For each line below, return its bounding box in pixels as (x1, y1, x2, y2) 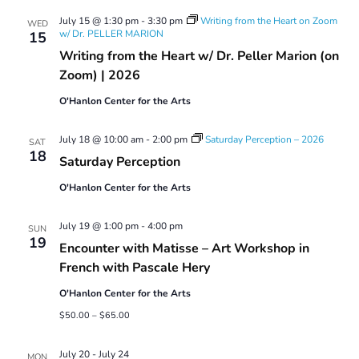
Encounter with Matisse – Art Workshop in (58, 239, 309, 257)
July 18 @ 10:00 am (58, 132, 143, 146)
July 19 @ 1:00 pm (58, 219, 139, 232)
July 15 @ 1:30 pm (58, 14, 139, 27)
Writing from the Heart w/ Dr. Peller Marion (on (58, 46, 339, 65)
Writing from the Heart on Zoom (200, 14, 337, 27)
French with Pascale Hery (58, 258, 210, 276)
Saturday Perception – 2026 (204, 132, 324, 146)
